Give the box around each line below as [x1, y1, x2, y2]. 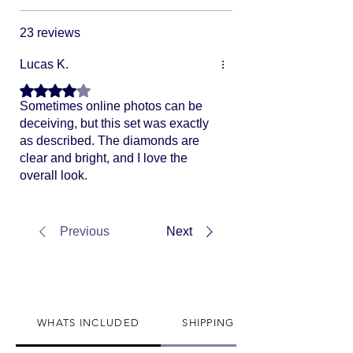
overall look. [20, 168, 87, 182]
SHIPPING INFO [182, 316, 267, 329]
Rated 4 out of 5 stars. [19, 81, 140, 95]
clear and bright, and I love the [20, 150, 188, 165]
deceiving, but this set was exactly [20, 116, 209, 130]
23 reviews [20, 25, 80, 39]
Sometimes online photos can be [20, 98, 203, 113]
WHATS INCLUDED [37, 316, 140, 329]
